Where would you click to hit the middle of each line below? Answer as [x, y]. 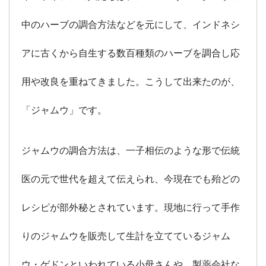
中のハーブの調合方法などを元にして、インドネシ [131, 25]
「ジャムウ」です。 [64, 111]
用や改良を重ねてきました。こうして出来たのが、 [131, 82]
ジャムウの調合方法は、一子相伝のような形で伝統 [131, 151]
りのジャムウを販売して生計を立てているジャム [126, 237]
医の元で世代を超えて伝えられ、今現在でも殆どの [131, 180]
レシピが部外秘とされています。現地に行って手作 [131, 208]
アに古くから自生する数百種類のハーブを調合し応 [131, 54]
